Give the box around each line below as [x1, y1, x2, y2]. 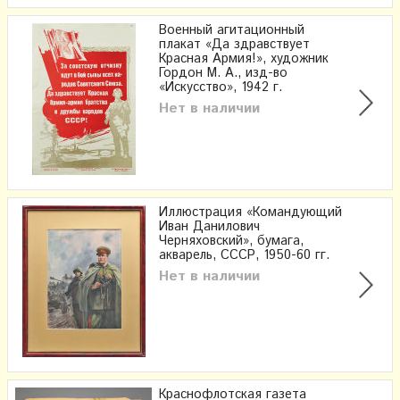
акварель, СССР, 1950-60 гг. [159, 246, 329, 265]
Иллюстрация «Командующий [159, 204, 342, 222]
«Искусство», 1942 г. [159, 79, 282, 97]
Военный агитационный [159, 21, 304, 40]
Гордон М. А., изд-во [159, 64, 287, 83]
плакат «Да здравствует [159, 36, 310, 54]
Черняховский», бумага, [159, 232, 304, 251]
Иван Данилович [159, 218, 260, 237]
